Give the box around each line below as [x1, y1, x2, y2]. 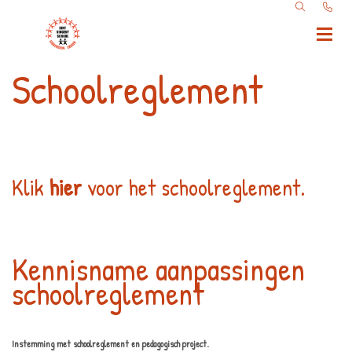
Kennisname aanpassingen [12, 247, 305, 290]
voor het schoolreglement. [82, 172, 305, 203]
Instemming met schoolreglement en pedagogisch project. [12, 337, 209, 350]
